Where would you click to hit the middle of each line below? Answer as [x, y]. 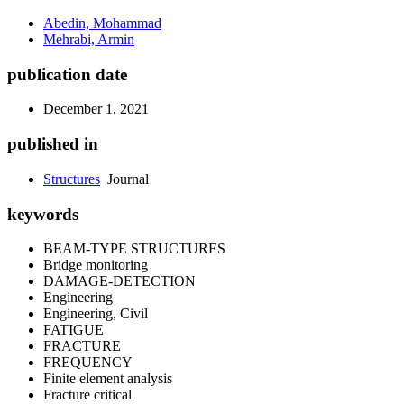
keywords [43, 214]
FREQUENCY [88, 363]
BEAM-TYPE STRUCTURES [134, 249]
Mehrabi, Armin [89, 39]
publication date [67, 74]
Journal [124, 179]
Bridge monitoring [96, 265]
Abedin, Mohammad [102, 23]
